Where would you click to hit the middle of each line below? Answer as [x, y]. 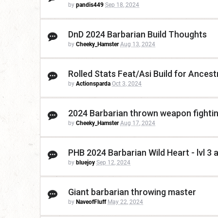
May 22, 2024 [125, 202]
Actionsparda [93, 84]
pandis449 [90, 5]
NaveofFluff [91, 202]
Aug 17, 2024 [138, 123]
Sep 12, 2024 [113, 163]
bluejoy [85, 163]
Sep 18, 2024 [122, 5]
